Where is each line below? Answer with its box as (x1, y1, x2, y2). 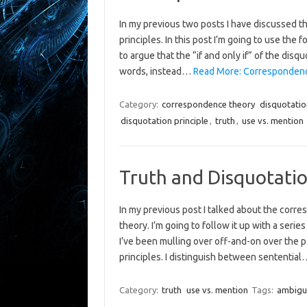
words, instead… (119, 66, 193, 77)
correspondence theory (161, 99, 255, 109)
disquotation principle (120, 116, 208, 125)
